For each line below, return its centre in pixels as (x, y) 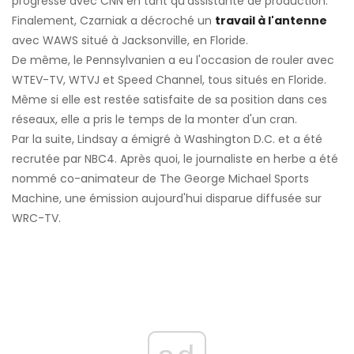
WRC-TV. (36, 218)
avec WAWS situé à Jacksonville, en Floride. (130, 40)
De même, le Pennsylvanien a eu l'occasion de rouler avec (173, 60)
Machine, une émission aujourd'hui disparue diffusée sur (167, 198)
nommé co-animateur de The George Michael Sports (160, 178)
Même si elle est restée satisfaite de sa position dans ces (169, 99)
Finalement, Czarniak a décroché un (113, 20)
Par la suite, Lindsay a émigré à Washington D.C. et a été (167, 139)
